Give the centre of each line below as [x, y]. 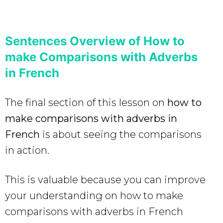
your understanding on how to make [94, 195]
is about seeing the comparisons [121, 134]
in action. [27, 150]
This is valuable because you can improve [105, 179]
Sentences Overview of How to [95, 41]
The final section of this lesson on [86, 102]
